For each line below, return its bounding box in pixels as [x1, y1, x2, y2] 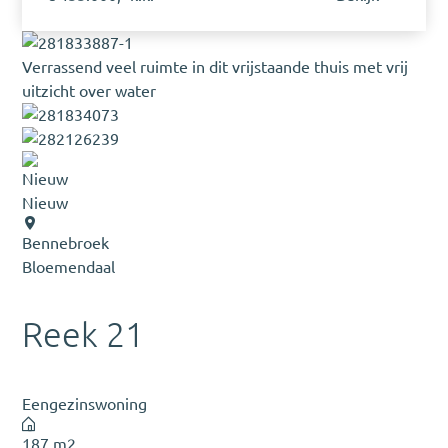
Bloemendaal [22, 257, 116, 276]
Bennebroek [22, 233, 110, 252]
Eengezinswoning [22, 394, 148, 413]
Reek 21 [22, 315, 145, 355]
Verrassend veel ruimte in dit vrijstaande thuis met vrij [22, 57, 409, 76]
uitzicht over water [22, 81, 157, 100]
